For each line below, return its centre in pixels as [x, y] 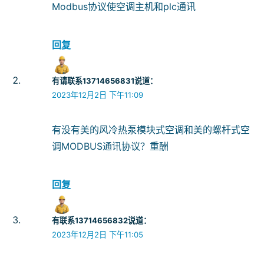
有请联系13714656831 [93, 81]
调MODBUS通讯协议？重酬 [110, 146]
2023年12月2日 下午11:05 [98, 235]
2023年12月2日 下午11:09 [98, 95]
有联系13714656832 [90, 221]
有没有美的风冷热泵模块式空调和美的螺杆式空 [151, 130]
